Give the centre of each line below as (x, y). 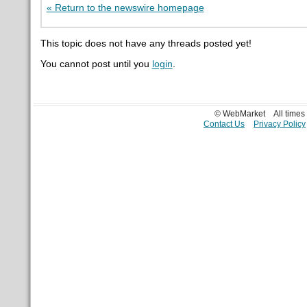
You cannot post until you (96, 64)
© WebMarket (240, 113)
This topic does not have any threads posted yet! (146, 43)
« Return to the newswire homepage (125, 8)
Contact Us (224, 124)
